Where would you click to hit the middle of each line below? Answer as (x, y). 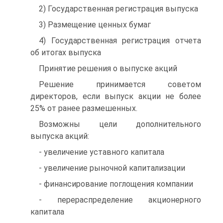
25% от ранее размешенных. (84, 108)
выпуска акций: (60, 136)
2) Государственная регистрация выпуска (118, 9)
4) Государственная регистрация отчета (120, 41)
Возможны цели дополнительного (120, 124)
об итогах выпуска (66, 53)
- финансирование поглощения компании (116, 184)
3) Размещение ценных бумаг (95, 25)
